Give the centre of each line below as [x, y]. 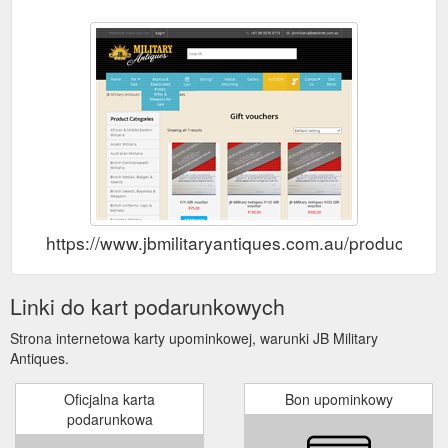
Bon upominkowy [338, 398]
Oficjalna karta [109, 398]
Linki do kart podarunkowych [147, 305]
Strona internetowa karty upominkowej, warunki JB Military [194, 337]
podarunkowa [109, 418]
